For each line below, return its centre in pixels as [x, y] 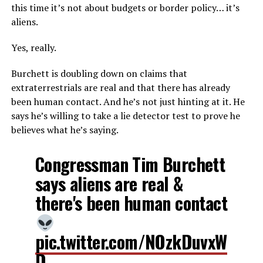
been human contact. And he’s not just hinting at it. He [128, 102]
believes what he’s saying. [65, 130]
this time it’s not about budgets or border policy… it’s [125, 8]
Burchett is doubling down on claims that [99, 73]
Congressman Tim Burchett [130, 164]
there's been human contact [131, 203]
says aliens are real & [109, 183]
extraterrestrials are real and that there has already [120, 87]
